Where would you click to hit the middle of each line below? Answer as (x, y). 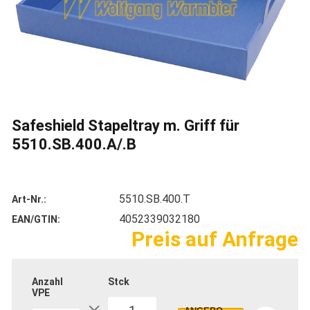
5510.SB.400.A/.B (74, 144)
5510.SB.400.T (155, 199)
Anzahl (47, 282)
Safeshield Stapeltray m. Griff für (126, 126)
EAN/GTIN (35, 219)
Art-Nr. (28, 199)
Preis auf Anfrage (215, 239)
